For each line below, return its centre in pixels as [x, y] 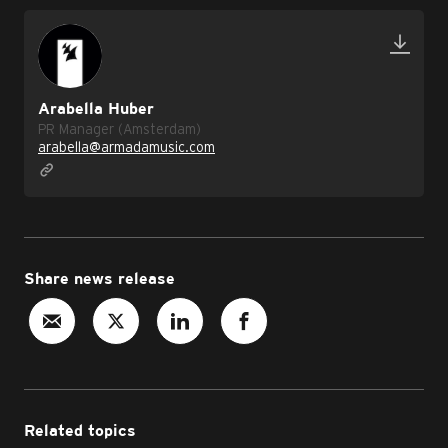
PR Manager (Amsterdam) [119, 129]
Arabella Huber [96, 109]
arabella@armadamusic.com [126, 147]
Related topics [80, 431]
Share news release [99, 279]
